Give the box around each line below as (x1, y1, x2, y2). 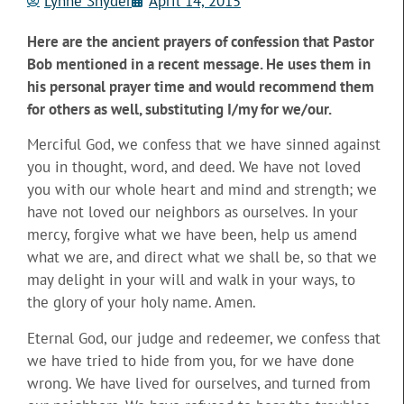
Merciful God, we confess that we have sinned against (27, 134, 381, 155)
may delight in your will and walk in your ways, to (27, 270, 355, 290)
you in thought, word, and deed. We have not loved (27, 157, 361, 178)
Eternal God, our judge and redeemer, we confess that (27, 327, 381, 348)
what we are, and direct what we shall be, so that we (27, 247, 377, 268)
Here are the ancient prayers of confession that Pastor (27, 31, 374, 51)
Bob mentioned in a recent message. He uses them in (27, 53, 371, 74)
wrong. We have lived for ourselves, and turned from (27, 372, 371, 393)
